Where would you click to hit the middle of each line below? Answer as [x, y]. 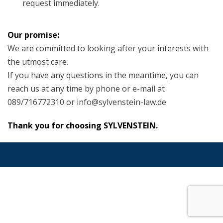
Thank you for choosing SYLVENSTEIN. [83, 125]
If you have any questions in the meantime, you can [103, 75]
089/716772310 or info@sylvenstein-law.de [87, 102]
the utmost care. [38, 62]
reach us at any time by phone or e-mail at [86, 89]
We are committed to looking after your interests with [108, 48]
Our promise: [33, 35]
